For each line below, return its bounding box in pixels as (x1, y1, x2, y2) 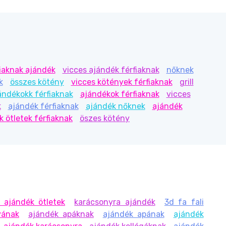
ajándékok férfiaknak (80, 89, 159, 99)
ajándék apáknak (28, 209, 94, 219)
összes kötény (10, 77, 64, 87)
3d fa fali (164, 197, 204, 207)
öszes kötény (80, 114, 130, 124)
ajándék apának (102, 209, 164, 219)
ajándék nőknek (85, 101, 145, 111)
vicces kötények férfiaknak (71, 77, 173, 87)
